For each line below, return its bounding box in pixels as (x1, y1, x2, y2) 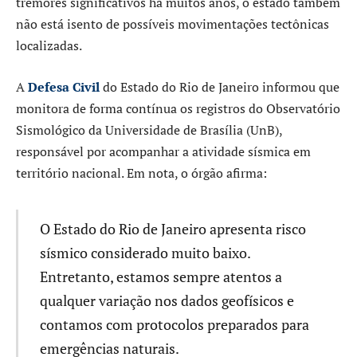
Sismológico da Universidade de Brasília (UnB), (16, 120, 282, 139)
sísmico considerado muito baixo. (39, 243, 250, 263)
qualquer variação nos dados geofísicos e (39, 291, 294, 311)
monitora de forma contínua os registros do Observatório (16, 99, 340, 117)
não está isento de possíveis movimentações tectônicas (16, 15, 329, 33)
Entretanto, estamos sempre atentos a (39, 267, 282, 287)
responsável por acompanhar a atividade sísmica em (16, 142, 311, 160)
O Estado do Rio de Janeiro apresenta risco (39, 219, 306, 239)
